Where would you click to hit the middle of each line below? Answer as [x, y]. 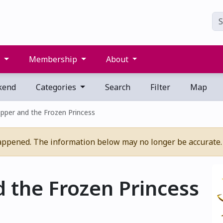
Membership [53, 59]
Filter [159, 87]
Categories [56, 87]
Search [116, 87]
